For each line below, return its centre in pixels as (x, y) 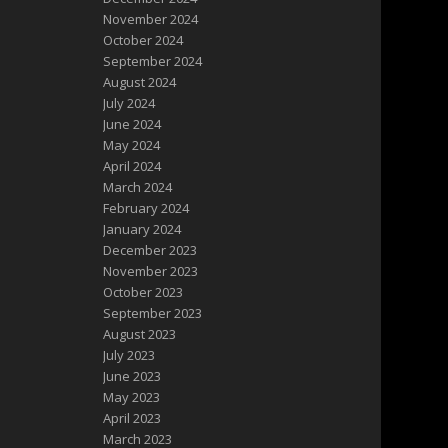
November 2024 (151, 19)
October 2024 (143, 40)
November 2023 (151, 271)
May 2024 (132, 145)
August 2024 (140, 82)
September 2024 (153, 61)
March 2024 (138, 187)
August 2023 (140, 334)
